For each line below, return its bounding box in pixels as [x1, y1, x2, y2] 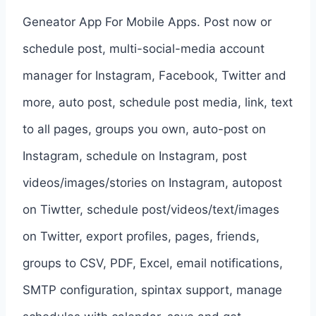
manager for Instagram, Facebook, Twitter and [23, 68, 286, 83]
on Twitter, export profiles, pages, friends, [23, 229, 260, 243]
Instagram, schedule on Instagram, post [23, 148, 247, 163]
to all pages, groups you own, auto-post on [23, 121, 266, 136]
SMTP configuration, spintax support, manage [23, 282, 282, 297]
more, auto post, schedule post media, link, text [23, 95, 293, 109]
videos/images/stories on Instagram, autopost [23, 175, 282, 190]
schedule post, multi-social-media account [23, 41, 265, 56]
